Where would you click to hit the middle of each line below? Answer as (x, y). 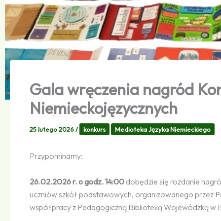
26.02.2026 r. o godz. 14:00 (77, 181)
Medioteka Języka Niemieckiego (163, 129)
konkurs (94, 129)
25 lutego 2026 (53, 129)
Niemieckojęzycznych (104, 108)
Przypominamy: (56, 156)
